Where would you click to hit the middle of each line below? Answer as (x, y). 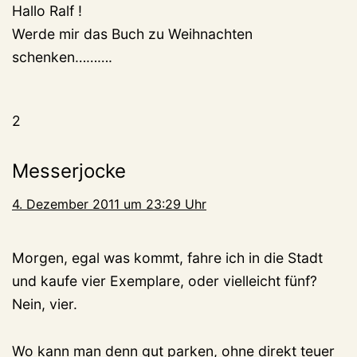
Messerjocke (69, 171)
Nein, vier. (45, 304)
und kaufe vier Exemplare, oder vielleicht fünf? (165, 281)
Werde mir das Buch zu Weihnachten (132, 34)
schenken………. (62, 57)
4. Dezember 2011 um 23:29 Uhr (109, 204)
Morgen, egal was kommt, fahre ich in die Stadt (167, 258)
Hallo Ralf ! (47, 11)
